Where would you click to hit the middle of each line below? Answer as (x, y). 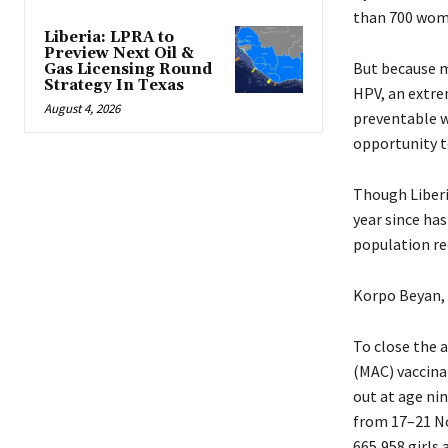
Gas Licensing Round (128, 69)
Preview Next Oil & (119, 53)
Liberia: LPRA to (109, 37)
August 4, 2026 (82, 108)
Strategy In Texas (114, 85)
